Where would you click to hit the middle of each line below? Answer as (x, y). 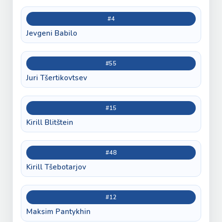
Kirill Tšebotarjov (56, 167)
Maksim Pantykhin (58, 211)
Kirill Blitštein (50, 122)
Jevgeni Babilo (52, 33)
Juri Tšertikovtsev (57, 78)
